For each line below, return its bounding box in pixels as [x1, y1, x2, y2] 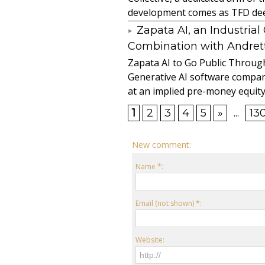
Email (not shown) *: [135, 198, 202, 208]
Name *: [135, 161, 164, 172]
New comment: [132, 138, 191, 150]
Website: [135, 234, 165, 245]
